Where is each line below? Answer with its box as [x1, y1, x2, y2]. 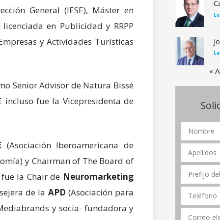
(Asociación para [68, 186, 134, 198]
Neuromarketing [62, 170, 134, 182]
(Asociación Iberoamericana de [1, 139, 134, 151]
